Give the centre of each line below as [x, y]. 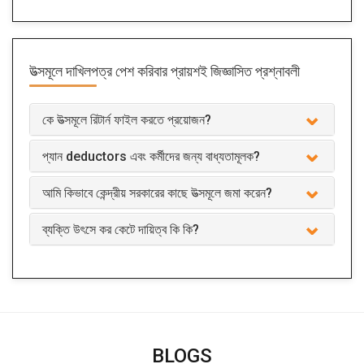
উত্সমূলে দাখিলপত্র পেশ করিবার [100, 71]
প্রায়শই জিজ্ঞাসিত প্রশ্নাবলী [235, 71]
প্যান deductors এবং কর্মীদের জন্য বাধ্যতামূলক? [151, 156]
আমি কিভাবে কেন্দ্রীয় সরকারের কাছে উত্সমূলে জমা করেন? [157, 193]
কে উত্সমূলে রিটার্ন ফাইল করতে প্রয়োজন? [127, 120]
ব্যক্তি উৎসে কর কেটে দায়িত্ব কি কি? [121, 230]
